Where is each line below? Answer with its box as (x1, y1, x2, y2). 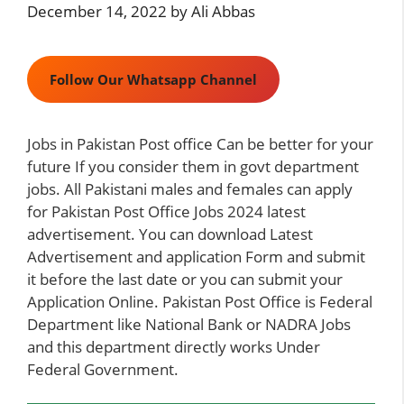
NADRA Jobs (265, 313, 351, 335)
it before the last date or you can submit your (27, 268, 343, 289)
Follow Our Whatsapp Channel (50, 69, 257, 88)
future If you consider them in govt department (27, 155, 359, 177)
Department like (27, 313, 145, 335)
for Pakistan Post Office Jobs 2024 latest (27, 200, 306, 222)
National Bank (145, 313, 243, 335)
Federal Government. (27, 358, 182, 380)
